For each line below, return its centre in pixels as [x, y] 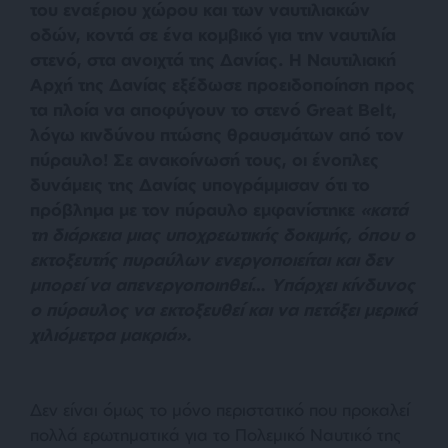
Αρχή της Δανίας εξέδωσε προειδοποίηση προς [222, 84]
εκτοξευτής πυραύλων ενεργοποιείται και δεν [211, 259]
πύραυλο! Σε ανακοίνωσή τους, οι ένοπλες [204, 159]
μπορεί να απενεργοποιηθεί [140, 284]
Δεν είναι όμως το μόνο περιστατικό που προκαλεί [220, 409]
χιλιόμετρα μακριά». [111, 334]
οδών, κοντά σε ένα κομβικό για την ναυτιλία [213, 34]
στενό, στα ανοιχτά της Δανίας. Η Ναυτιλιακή [213, 59]
